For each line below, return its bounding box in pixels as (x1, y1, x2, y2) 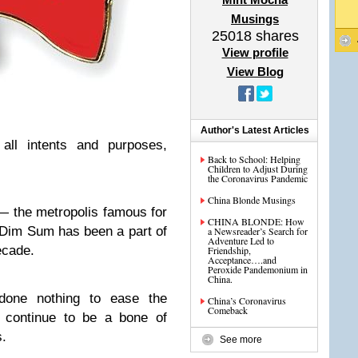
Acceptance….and (208, 253, 276, 266)
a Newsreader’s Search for (208, 225, 308, 237)
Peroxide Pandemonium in (208, 263, 308, 276)
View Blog (226, 65, 284, 78)
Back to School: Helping (208, 153, 300, 165)
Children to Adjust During (208, 162, 308, 175)
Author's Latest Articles (201, 125, 309, 136)
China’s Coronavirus (208, 294, 286, 307)
